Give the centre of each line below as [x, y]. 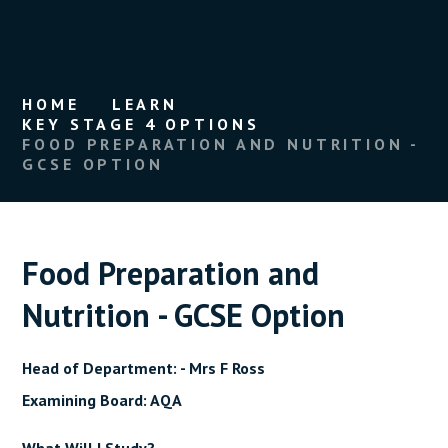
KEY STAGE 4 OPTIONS [141, 123]
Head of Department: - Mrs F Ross [144, 367]
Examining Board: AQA [102, 399]
